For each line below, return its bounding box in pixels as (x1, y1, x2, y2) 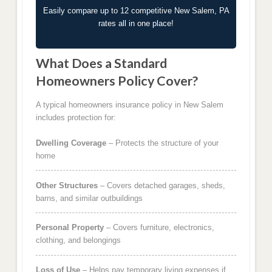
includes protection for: (35, 112, 116, 122)
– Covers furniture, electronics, (103, 223, 214, 233)
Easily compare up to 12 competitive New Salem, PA (42, 5, 229, 15)
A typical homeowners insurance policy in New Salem (35, 100, 223, 109)
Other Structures (35, 180, 98, 190)
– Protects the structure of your (106, 138, 219, 148)
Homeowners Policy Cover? (35, 73, 198, 89)
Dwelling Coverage (35, 138, 106, 148)
